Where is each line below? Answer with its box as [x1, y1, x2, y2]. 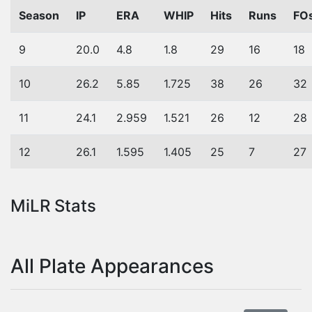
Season [19, 8, 59, 22]
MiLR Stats [10, 196, 96, 216]
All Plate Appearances [10, 254, 214, 278]
